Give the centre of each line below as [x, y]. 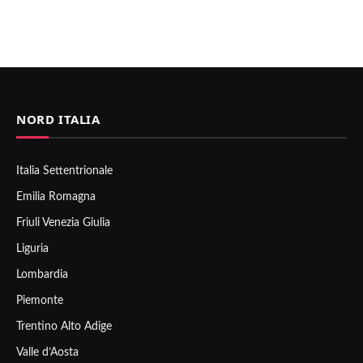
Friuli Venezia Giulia [63, 223]
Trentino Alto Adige [64, 327]
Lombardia [42, 275]
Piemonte [40, 301]
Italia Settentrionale [64, 171]
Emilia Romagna [56, 197]
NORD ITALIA [58, 120]
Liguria [32, 249]
